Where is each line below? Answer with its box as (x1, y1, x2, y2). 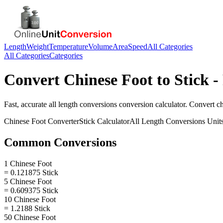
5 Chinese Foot (4, 177, 52, 186)
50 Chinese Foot (4, 213, 56, 222)
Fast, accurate (4, 100, 49, 109)
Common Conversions (4, 135, 116, 149)
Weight (26, 42, 49, 51)
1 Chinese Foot (4, 159, 52, 168)
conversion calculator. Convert (117, 100, 217, 109)
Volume (88, 42, 112, 51)
